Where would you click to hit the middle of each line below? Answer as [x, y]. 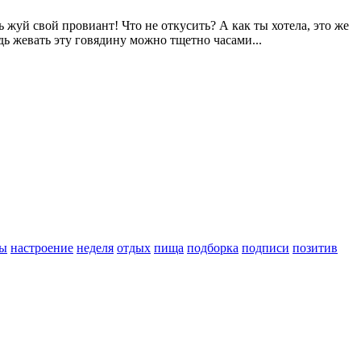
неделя [95, 248]
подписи [266, 248]
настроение [42, 248]
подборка [213, 248]
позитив [315, 248]
